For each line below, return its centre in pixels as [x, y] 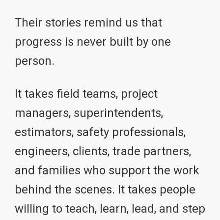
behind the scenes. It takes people [105, 190]
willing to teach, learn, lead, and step [110, 209]
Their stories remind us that [88, 23]
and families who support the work [107, 171]
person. [35, 61]
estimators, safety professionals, [100, 132]
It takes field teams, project [86, 94]
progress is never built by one [93, 42]
